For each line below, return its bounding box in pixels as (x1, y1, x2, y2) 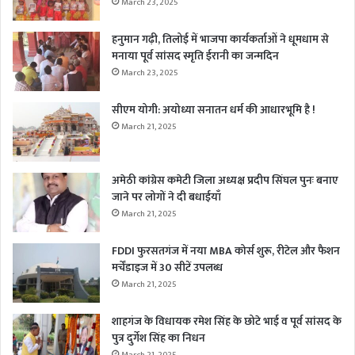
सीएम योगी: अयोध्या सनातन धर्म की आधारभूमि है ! (112, 100, 315, 119)
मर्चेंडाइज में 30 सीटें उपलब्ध (112, 258, 223, 277)
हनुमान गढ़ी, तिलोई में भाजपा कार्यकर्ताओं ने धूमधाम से (112, 29, 329, 48)
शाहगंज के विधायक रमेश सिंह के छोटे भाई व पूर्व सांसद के (112, 311, 342, 330)
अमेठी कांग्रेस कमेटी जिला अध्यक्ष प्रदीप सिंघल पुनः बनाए (112, 170, 338, 189)
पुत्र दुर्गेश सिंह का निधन (112, 328, 205, 347)
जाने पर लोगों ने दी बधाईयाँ (112, 187, 221, 206)
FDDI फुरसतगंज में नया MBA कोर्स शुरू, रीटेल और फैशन (112, 241, 340, 260)
